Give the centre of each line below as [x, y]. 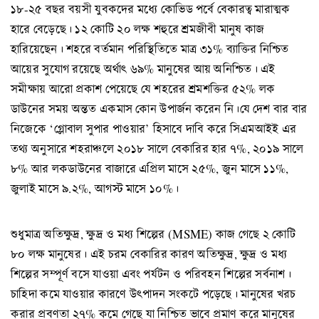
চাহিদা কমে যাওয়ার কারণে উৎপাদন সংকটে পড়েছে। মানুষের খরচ [153, 294]
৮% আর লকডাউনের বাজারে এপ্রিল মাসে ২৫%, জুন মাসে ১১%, [150, 168]
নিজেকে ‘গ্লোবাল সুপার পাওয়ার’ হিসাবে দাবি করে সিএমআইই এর [154, 128]
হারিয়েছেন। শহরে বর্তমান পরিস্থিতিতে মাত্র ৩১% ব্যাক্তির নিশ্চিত [150, 48]
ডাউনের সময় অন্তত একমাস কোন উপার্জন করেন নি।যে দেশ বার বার [159, 108]
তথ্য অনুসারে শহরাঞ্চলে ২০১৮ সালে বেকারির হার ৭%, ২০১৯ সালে [157, 148]
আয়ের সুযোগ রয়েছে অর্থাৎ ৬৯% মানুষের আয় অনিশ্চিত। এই [143, 68]
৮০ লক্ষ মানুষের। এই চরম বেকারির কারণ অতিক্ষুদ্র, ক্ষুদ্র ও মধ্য [149, 254]
